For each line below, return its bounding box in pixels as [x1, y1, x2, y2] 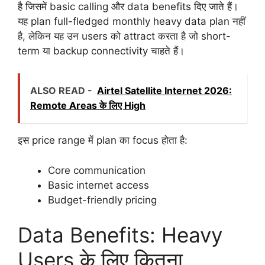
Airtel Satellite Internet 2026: [97, 85, 232, 97]
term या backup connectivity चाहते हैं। [18, 44, 185, 57]
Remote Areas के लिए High [30, 99, 146, 112]
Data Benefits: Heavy [18, 222, 222, 248]
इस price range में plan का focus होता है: [18, 134, 188, 147]
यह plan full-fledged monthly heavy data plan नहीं [18, 15, 245, 27]
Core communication [48, 164, 146, 176]
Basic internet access [48, 179, 149, 191]
